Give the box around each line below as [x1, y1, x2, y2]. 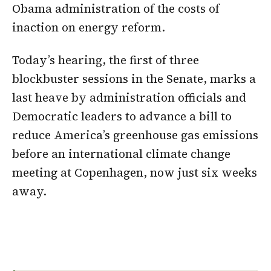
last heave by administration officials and [12, 89, 246, 105]
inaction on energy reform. [12, 19, 165, 35]
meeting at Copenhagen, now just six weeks [12, 164, 257, 180]
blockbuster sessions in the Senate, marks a [12, 70, 256, 87]
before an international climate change [12, 145, 230, 162]
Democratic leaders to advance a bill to [12, 108, 232, 124]
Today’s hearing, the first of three [12, 51, 199, 68]
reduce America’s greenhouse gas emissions [12, 126, 258, 143]
